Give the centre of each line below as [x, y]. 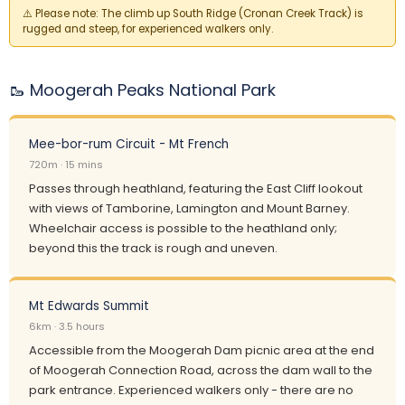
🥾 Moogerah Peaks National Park [142, 90]
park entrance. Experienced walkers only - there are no [191, 390]
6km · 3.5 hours [67, 326]
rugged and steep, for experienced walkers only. [148, 29]
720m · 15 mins [66, 165]
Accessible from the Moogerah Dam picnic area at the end [202, 350]
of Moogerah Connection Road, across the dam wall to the [201, 370]
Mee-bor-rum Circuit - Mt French [129, 144]
